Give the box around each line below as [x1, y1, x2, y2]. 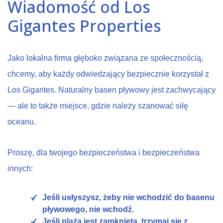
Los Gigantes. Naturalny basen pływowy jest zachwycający [7, 85, 216, 94]
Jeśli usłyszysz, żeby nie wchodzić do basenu [42, 193, 215, 202]
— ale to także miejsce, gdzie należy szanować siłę [7, 101, 188, 110]
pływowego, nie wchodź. [42, 205, 134, 214]
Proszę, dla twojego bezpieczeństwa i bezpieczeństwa [7, 148, 200, 157]
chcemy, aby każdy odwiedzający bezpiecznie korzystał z [7, 69, 209, 78]
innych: [7, 164, 33, 173]
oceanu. [7, 117, 36, 126]
